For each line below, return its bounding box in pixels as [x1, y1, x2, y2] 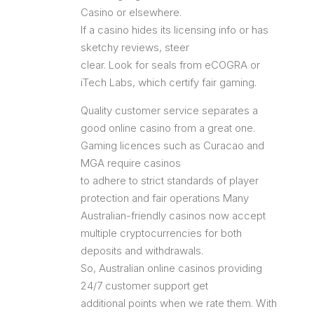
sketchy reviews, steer [81, 40, 189, 54]
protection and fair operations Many [81, 191, 249, 205]
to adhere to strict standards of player [81, 173, 259, 187]
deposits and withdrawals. [81, 243, 203, 257]
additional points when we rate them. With [81, 296, 277, 310]
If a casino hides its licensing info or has [81, 22, 268, 36]
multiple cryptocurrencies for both [81, 226, 242, 240]
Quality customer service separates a [81, 103, 258, 117]
